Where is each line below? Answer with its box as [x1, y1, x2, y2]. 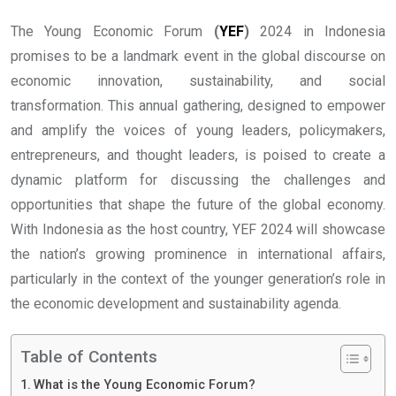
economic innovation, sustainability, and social [11, 72, 385, 90]
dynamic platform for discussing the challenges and [11, 171, 385, 189]
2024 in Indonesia [248, 23, 386, 41]
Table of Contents [20, 346, 157, 368]
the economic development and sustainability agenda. [11, 295, 341, 313]
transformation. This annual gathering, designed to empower [11, 97, 385, 115]
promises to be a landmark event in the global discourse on [11, 48, 385, 65]
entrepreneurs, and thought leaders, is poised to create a [11, 147, 385, 164]
